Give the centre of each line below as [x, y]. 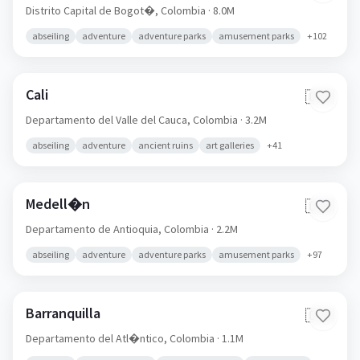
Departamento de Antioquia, [95, 229]
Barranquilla [63, 313]
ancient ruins [166, 145]
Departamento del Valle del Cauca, [109, 120]
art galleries [230, 145]
